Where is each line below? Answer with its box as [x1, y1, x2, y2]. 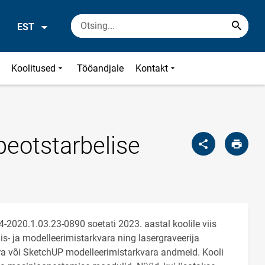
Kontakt [135, 63, 169, 74]
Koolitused [11, 63, 56, 74]
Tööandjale [77, 63, 124, 74]
